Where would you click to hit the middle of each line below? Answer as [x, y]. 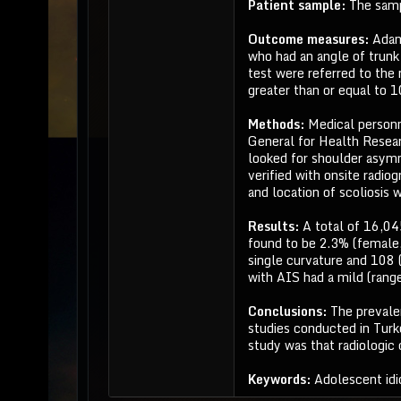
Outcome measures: [310, 39]
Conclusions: [289, 311]
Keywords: [281, 379]
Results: [275, 226]
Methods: [277, 124]
